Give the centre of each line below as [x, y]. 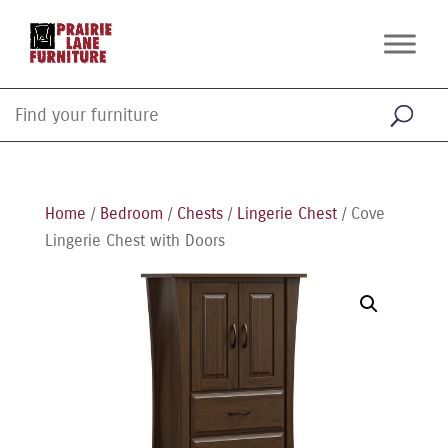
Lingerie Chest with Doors [134, 240]
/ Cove [360, 213]
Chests [199, 213]
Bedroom [131, 213]
